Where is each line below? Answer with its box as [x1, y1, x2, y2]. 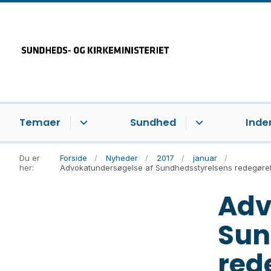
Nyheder [106, 153, 139, 163]
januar [193, 153, 218, 163]
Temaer [19, 116, 60, 130]
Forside [60, 153, 88, 163]
